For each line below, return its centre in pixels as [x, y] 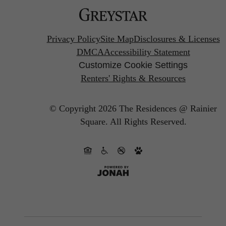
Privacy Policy [73, 39]
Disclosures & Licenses [177, 39]
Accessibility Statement [147, 52]
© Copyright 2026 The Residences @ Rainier [133, 108]
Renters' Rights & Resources [133, 78]
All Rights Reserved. [148, 121]
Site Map [117, 39]
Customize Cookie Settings [133, 65]
